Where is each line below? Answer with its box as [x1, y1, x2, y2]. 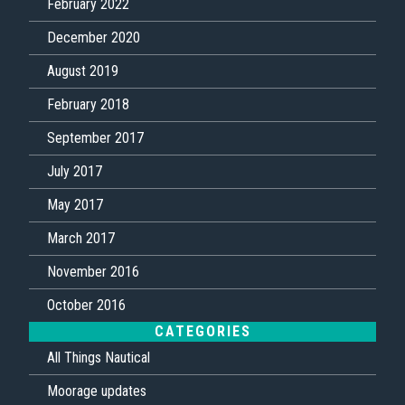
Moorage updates [47, 382, 146, 400]
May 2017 [47, 196, 103, 214]
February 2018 [47, 96, 129, 114]
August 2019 [47, 62, 118, 80]
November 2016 [47, 263, 139, 281]
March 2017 [47, 230, 115, 248]
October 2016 [47, 297, 126, 315]
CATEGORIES [154, 323, 251, 341]
